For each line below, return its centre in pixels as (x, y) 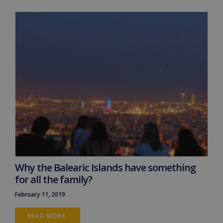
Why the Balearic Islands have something (105, 167)
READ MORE (48, 216)
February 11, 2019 (40, 194)
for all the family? (54, 179)
